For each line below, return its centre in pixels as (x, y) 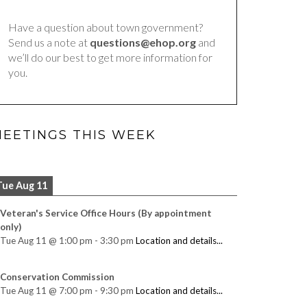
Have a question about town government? (106, 27)
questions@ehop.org (143, 42)
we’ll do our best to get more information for (110, 57)
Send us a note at (49, 42)
